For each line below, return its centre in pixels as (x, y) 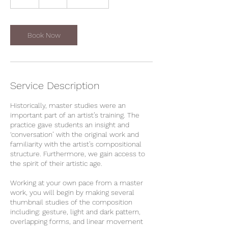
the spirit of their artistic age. (56, 164)
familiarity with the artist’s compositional (76, 144)
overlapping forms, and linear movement (77, 222)
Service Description (55, 86)
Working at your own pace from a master (77, 183)
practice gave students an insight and (70, 125)
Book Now (44, 35)
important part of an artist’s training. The (75, 115)
